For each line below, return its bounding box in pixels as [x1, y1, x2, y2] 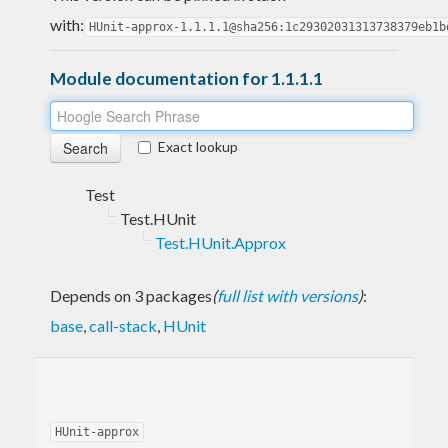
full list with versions [217, 285, 358, 305]
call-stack [89, 315, 157, 335]
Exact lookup [158, 137, 238, 155]
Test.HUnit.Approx [155, 232, 286, 252]
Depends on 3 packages [50, 285, 212, 305]
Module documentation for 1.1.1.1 [50, 67, 323, 89]
